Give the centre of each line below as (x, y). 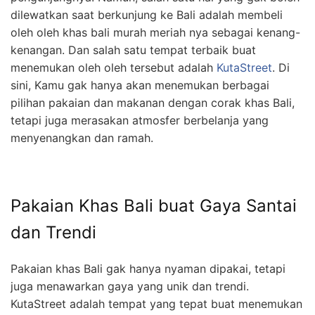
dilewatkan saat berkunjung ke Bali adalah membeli (147, 14)
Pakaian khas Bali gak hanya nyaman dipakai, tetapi (148, 268)
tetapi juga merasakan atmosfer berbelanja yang (140, 120)
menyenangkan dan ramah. (82, 137)
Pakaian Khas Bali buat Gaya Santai (154, 205)
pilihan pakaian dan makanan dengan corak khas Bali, (153, 102)
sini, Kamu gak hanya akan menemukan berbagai (140, 85)
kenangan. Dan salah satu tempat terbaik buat (133, 50)
